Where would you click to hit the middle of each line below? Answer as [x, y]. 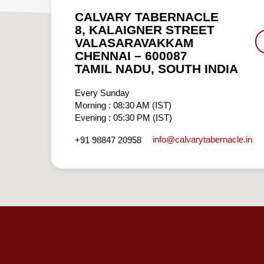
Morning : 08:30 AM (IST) [123, 105]
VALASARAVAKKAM [134, 43]
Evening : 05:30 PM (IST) [123, 117]
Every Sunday [102, 93]
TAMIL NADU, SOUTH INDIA [156, 69]
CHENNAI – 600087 [131, 56]
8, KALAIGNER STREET [145, 30]
